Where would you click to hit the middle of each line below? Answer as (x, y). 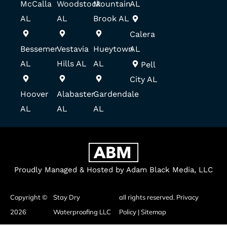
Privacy (188, 197)
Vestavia (73, 49)
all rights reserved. (148, 197)
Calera (142, 34)
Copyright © (29, 197)
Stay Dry (67, 197)
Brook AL (111, 18)
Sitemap (154, 212)
